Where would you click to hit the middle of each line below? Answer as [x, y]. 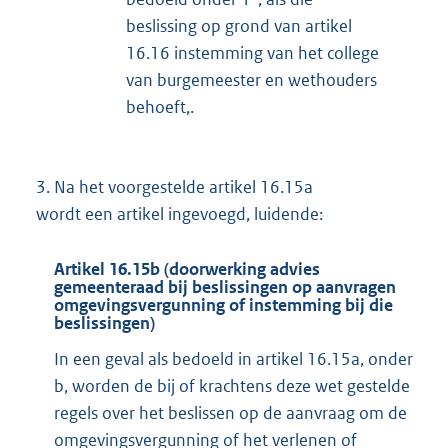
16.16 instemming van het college [252, 52]
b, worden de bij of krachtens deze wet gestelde [232, 385]
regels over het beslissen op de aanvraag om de [230, 412]
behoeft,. [160, 106]
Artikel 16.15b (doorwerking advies [187, 269]
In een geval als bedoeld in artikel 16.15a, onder [233, 358]
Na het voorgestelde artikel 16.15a [181, 186]
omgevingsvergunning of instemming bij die [223, 305]
